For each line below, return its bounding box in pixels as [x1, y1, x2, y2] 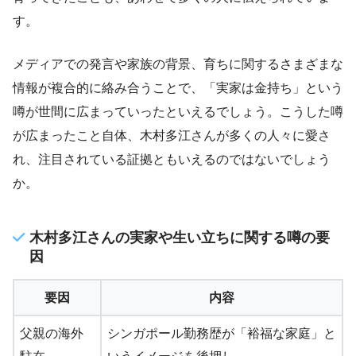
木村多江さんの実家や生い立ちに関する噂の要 [29, 229, 331, 246]
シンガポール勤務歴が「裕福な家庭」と [107, 326, 336, 340]
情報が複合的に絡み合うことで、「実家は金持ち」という [13, 81, 343, 95]
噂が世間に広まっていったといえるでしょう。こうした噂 [13, 105, 343, 119]
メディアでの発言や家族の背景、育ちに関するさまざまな [13, 57, 343, 72]
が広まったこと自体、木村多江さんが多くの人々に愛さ [13, 129, 331, 143]
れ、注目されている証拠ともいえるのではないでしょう [13, 153, 331, 167]
